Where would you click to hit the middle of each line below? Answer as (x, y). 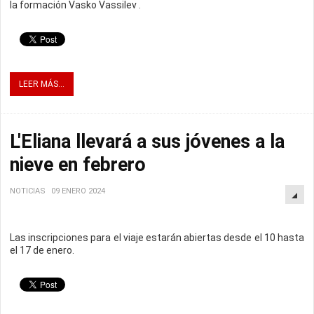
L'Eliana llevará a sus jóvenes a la (147, 142)
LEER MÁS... (42, 84)
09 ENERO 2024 (78, 191)
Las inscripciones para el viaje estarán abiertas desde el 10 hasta (157, 238)
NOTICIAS (28, 191)
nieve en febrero (78, 165)
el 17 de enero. (42, 251)
